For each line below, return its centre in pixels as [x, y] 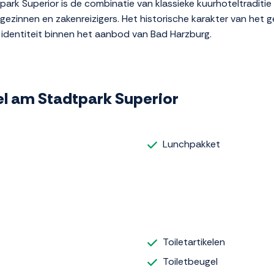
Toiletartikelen [194, 242]
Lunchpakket [191, 144]
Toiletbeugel [190, 261]
